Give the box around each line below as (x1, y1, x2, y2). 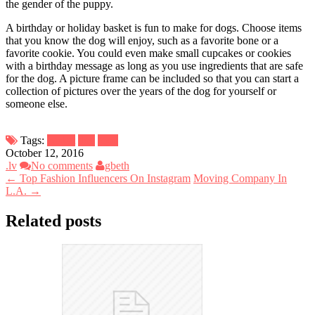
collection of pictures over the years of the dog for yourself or (6, 84, 276, 97)
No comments (31, 159, 93, 172)
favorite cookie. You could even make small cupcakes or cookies (6, 46, 291, 59)
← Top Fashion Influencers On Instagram (6, 172, 191, 184)
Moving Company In (193, 172, 287, 184)
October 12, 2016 (6, 146, 84, 159)
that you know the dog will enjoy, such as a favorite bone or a (6, 34, 278, 46)
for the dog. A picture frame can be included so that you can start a (6, 72, 299, 84)
